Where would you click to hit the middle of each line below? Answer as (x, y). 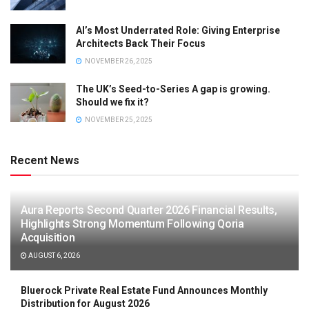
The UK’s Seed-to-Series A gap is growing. (173, 89)
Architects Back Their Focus (141, 44)
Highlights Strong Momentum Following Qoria (132, 224)
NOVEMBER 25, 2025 (118, 120)
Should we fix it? (112, 102)
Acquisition (48, 238)
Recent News (45, 161)
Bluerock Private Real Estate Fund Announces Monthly (144, 291)
